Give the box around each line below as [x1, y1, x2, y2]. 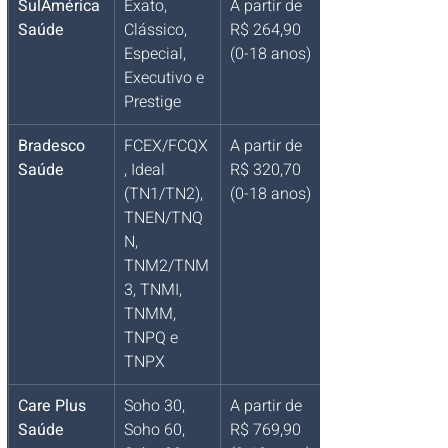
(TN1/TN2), [124, 182, 207, 207]
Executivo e [124, 66, 208, 91]
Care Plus [18, 394, 90, 419]
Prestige [124, 90, 181, 115]
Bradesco [18, 134, 89, 159]
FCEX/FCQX [124, 134, 208, 159]
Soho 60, [124, 418, 189, 443]
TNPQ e [124, 326, 182, 351]
